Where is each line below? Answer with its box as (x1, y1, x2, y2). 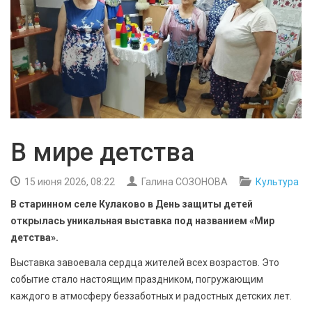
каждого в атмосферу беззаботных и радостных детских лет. (10, 290, 292, 302)
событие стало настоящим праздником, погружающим (10, 274, 263, 286)
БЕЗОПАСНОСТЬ (21, 2, 97, 13)
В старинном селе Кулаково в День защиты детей (10, 198, 253, 210)
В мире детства (10, 138, 194, 168)
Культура (256, 176, 299, 188)
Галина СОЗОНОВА (139, 176, 228, 188)
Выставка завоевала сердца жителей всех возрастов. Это (10, 257, 279, 269)
